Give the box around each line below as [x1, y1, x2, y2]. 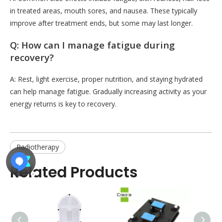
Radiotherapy [16, 142, 59, 152]
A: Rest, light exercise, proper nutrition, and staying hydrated [10, 74, 203, 84]
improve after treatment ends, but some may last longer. [10, 18, 193, 28]
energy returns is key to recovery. [10, 99, 116, 109]
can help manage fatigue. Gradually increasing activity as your [10, 86, 207, 96]
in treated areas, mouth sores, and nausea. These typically [10, 6, 197, 16]
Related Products [10, 162, 138, 183]
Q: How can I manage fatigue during [10, 39, 175, 52]
